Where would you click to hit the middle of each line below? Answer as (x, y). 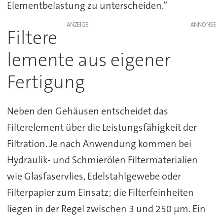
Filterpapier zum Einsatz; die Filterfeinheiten (100, 193)
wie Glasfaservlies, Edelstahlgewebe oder (94, 176)
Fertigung (46, 82)
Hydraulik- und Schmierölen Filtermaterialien (102, 160)
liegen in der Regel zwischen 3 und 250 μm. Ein (106, 209)
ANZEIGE (77, 25)
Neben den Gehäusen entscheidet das (87, 111)
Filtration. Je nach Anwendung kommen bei (99, 144)
